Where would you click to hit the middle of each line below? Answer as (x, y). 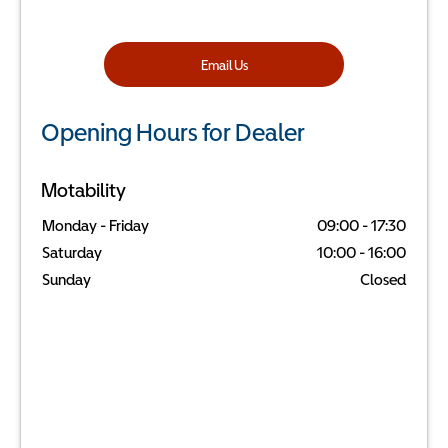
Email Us (224, 64)
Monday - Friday (95, 224)
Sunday (66, 278)
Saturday (72, 251)
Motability (83, 189)
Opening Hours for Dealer (173, 131)
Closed (383, 278)
